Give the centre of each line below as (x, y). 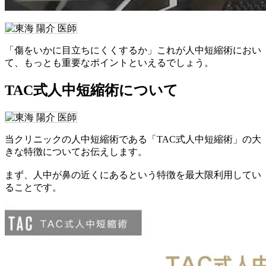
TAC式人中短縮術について (91, 91)
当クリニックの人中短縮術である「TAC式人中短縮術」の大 (133, 140)
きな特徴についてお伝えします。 (76, 152)
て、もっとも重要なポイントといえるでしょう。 (109, 62)
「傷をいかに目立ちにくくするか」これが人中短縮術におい (133, 50)
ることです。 (33, 188)
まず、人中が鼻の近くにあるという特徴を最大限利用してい (133, 175)
